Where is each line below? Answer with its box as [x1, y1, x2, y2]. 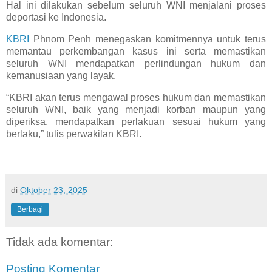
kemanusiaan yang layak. [6, 70, 116, 81]
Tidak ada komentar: [6, 235, 113, 248]
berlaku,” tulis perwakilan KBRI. [6, 129, 141, 140]
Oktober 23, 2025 [20, 185, 87, 195]
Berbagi [17, 205, 43, 214]
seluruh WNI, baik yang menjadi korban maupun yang [6, 104, 266, 115]
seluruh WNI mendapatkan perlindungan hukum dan [6, 58, 266, 69]
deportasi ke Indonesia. [6, 12, 106, 23]
